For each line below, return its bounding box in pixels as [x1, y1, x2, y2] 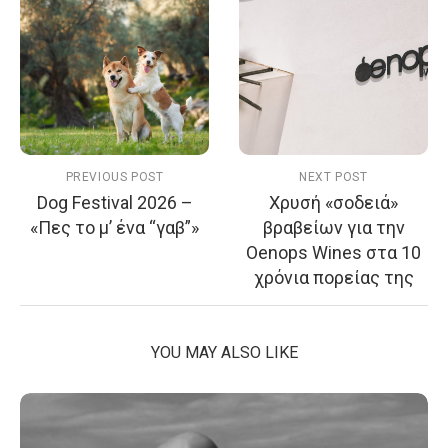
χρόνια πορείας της [253, 267, 414, 289]
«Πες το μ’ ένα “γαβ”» [30, 217, 199, 239]
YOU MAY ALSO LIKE [150, 343, 298, 363]
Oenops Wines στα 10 [246, 242, 421, 264]
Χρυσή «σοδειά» [269, 192, 398, 214]
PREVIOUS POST [65, 170, 164, 185]
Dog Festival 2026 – [36, 192, 193, 214]
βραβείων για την [262, 217, 405, 239]
